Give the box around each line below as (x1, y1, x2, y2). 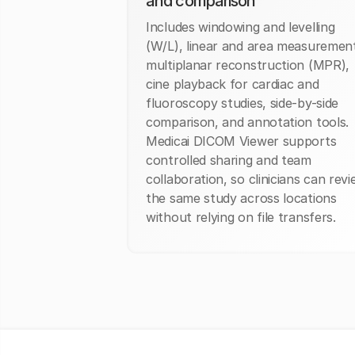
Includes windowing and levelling (146, 19, 335, 36)
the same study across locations (146, 190, 337, 207)
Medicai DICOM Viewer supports (146, 133, 337, 150)
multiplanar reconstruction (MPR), (146, 57, 350, 74)
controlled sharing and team (146, 152, 311, 169)
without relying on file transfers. (146, 209, 336, 226)
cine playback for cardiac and (146, 76, 319, 93)
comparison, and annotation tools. (146, 114, 349, 131)
